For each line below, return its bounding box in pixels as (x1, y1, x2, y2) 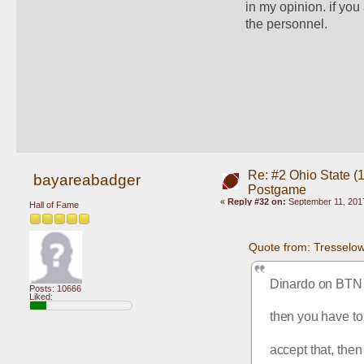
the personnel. (245, 16, 331, 31)
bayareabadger (32, 171, 141, 188)
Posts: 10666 (29, 283, 81, 293)
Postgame (247, 182, 306, 197)
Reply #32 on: (227, 196, 286, 206)
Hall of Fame (29, 200, 79, 210)
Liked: (29, 291, 53, 301)
